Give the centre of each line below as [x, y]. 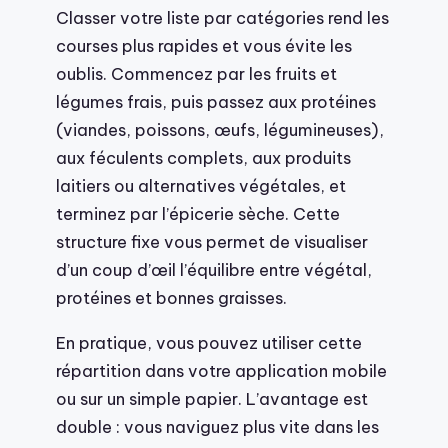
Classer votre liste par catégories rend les [222, 18]
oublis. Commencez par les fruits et [196, 74]
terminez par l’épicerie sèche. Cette [198, 214]
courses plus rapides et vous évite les [204, 46]
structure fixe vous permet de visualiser [212, 242]
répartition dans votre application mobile [221, 370]
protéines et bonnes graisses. [171, 298]
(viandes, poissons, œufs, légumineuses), [220, 130]
